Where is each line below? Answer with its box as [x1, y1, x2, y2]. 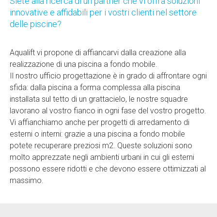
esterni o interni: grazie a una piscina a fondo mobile [10, 129, 185, 139]
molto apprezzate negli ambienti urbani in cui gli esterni [10, 153, 194, 162]
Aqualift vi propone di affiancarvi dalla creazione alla [10, 48, 186, 57]
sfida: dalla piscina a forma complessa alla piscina [10, 83, 180, 92]
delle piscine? [10, 19, 62, 29]
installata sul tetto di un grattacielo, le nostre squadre [10, 94, 188, 104]
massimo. [10, 176, 44, 185]
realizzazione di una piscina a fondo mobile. [10, 60, 157, 69]
